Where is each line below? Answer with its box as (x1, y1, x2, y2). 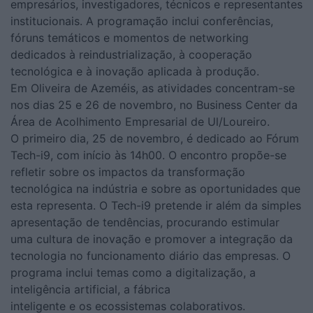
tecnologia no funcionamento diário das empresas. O (10, 248, 291, 263)
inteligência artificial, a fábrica (10, 282, 170, 296)
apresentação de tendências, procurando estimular (10, 214, 279, 229)
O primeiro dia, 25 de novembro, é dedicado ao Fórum (10, 131, 299, 145)
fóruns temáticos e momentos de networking (10, 30, 249, 45)
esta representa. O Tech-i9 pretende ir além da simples (10, 198, 301, 212)
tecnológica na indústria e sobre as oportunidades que (10, 181, 300, 196)
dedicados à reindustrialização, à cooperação (10, 47, 252, 61)
